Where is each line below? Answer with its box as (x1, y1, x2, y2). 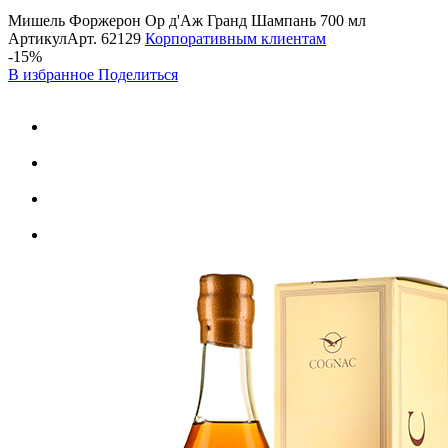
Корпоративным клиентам (145, 29, 326, 47)
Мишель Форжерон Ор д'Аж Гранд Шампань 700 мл (8, 11, 366, 29)
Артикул (8, 29, 67, 47)
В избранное (8, 65, 98, 83)
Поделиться (98, 65, 178, 83)
